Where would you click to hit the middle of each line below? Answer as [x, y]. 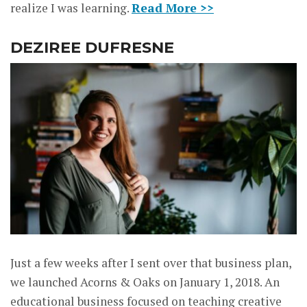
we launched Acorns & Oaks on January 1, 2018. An [145, 282]
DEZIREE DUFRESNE [92, 47]
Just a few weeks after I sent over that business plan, [151, 263]
